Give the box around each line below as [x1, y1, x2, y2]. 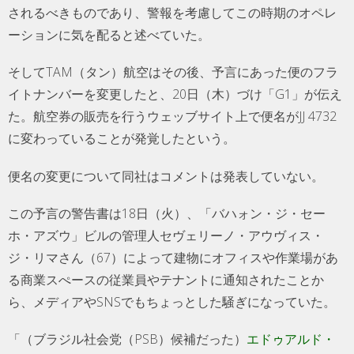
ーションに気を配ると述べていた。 [8, 26, 210, 44]
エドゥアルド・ [247, 330, 335, 348]
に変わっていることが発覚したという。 [8, 130, 235, 148]
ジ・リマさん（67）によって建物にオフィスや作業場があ [8, 248, 338, 266]
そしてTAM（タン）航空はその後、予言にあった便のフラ [8, 63, 338, 81]
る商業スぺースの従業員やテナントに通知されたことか [8, 270, 324, 288]
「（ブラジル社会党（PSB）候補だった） [8, 330, 247, 348]
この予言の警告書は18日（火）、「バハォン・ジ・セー [8, 204, 326, 222]
